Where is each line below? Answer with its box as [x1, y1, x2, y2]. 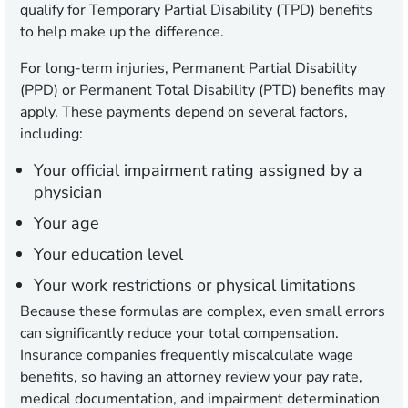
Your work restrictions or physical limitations [34, 274, 356, 297]
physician [34, 181, 102, 204]
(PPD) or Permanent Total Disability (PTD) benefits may [20, 80, 385, 101]
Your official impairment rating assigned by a [34, 159, 362, 182]
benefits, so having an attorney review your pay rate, [20, 367, 362, 388]
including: [20, 124, 83, 145]
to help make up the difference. [20, 22, 224, 43]
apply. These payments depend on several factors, [20, 102, 348, 123]
